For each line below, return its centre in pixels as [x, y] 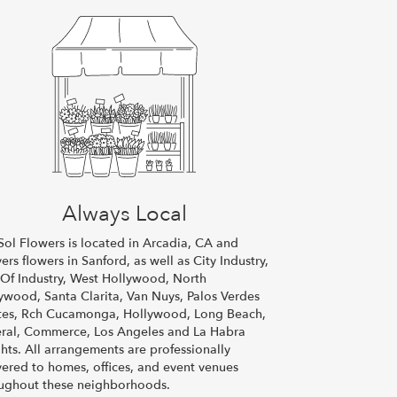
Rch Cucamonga [69, 314]
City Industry [230, 261]
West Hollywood [118, 278]
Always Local [125, 214]
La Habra [220, 331]
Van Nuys [154, 296]
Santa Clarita [82, 296]
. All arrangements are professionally [125, 349]
